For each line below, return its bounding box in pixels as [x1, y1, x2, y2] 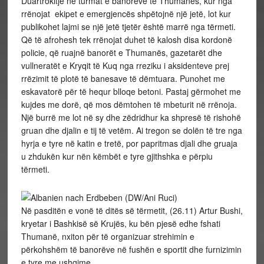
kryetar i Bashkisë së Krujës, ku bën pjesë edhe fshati [21, 217, 220, 229]
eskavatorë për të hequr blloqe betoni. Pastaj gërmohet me [21, 85, 241, 97]
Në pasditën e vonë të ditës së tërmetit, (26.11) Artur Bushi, [21, 204, 243, 216]
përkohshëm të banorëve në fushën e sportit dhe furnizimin [21, 243, 242, 255]
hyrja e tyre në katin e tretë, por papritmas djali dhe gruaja [21, 137, 237, 149]
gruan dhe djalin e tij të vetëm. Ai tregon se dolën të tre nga [21, 124, 242, 136]
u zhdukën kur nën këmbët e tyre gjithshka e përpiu [21, 150, 213, 162]
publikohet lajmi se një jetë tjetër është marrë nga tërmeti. [21, 21, 238, 32]
